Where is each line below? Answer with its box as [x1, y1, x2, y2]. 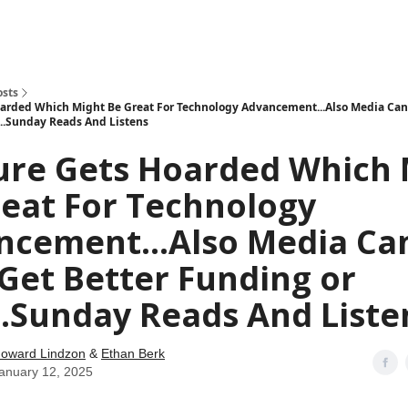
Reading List [206, 21, 269, 34]
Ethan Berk [101, 346, 165, 361]
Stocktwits [142, 21, 191, 34]
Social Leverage [46, 21, 127, 34]
